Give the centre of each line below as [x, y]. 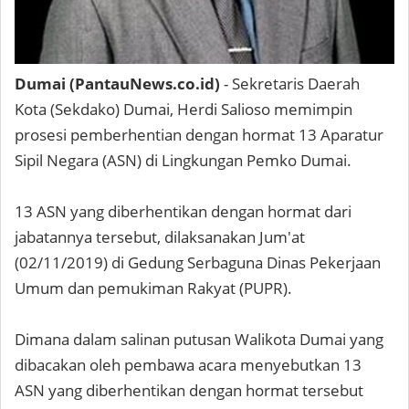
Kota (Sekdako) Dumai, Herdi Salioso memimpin [184, 109]
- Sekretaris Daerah [290, 84]
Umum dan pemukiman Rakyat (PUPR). [153, 288]
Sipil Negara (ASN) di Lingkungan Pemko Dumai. [183, 160]
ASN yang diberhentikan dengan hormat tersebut [189, 390]
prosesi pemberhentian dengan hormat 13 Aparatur [199, 135]
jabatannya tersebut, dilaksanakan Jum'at [160, 237]
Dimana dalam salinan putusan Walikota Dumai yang [199, 339]
